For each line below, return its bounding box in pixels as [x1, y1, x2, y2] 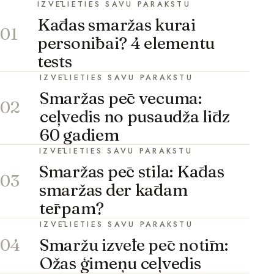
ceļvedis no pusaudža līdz [40, 106, 230, 127]
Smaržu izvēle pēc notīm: [40, 234, 228, 255]
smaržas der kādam [39, 179, 188, 200]
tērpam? [39, 198, 105, 218]
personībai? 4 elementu [37, 32, 215, 53]
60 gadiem [40, 124, 119, 145]
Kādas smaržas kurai [37, 14, 196, 35]
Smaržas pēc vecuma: [40, 87, 202, 108]
